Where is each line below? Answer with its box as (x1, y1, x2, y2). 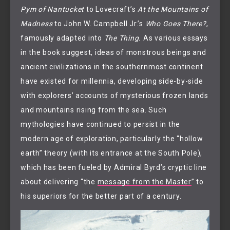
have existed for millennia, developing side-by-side (21, 77, 203, 86)
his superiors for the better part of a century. (21, 192, 182, 201)
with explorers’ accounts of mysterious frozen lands (21, 91, 208, 100)
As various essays (141, 34, 208, 43)
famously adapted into (21, 34, 104, 43)
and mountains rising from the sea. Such (21, 106, 167, 114)
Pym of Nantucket (21, 5, 84, 14)
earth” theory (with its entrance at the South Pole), (21, 149, 202, 158)
